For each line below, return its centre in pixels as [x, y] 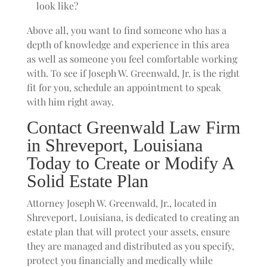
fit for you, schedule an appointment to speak [124, 87]
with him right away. [70, 102]
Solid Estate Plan [87, 181]
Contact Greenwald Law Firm [133, 127]
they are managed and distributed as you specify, [130, 246]
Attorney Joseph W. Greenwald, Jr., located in [122, 203]
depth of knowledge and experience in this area [128, 44]
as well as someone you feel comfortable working [132, 59]
